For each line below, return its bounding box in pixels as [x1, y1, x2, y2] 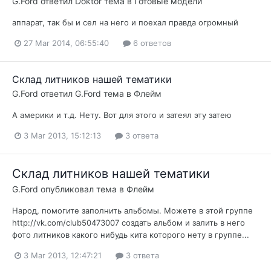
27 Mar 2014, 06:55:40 [24, 38, 109, 48]
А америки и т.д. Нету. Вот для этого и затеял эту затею [12, 110, 232, 120]
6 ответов [131, 38, 171, 48]
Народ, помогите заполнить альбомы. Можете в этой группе [12, 206, 253, 216]
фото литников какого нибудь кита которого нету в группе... [12, 230, 249, 240]
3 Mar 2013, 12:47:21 [24, 250, 102, 261]
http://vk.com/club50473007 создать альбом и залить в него [12, 218, 245, 228]
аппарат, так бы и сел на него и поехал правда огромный [12, 17, 238, 27]
